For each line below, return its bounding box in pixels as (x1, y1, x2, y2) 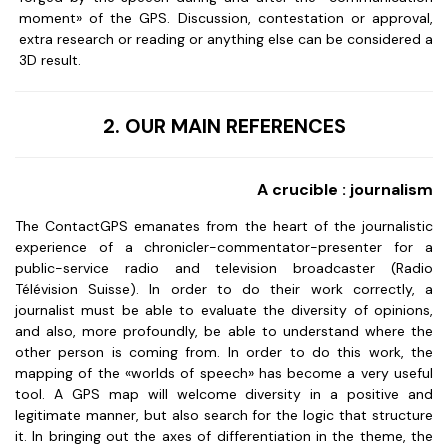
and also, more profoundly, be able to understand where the (15, 322, 433, 340)
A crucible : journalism (257, 179, 433, 200)
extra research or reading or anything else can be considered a (19, 30, 433, 48)
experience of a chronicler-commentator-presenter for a (15, 238, 433, 256)
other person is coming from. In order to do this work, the (15, 343, 433, 361)
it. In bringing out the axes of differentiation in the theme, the (15, 427, 433, 445)
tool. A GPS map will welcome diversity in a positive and (15, 385, 433, 403)
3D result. (19, 51, 85, 69)
